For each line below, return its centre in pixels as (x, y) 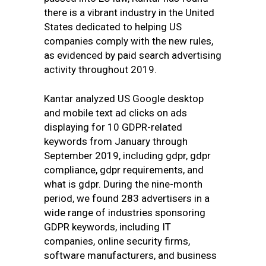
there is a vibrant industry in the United (129, 12)
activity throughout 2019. (100, 69)
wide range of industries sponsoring (125, 213)
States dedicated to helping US (113, 27)
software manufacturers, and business (130, 255)
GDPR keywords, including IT (107, 227)
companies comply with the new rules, (129, 41)
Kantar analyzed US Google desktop (124, 99)
